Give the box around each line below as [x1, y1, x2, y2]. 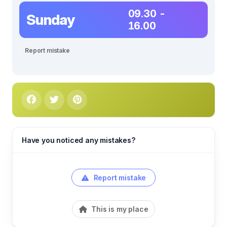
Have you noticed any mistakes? [22, 135, 135, 144]
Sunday [26, 11, 74, 28]
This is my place [89, 204, 148, 213]
